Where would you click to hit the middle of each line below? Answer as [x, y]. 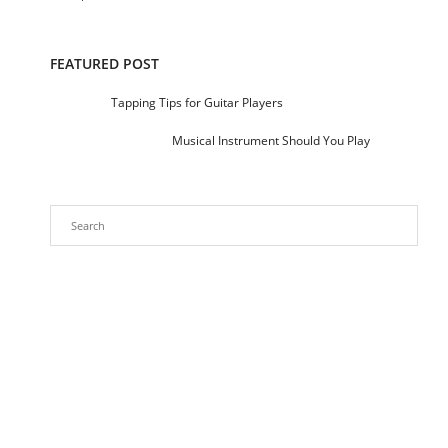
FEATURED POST [104, 63]
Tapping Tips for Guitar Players [197, 102]
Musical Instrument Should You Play [271, 140]
